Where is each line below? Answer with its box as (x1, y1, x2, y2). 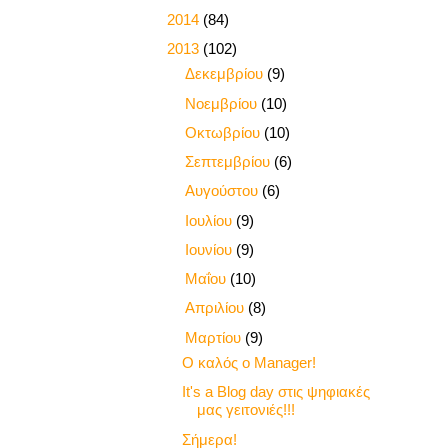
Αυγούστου (185, 182, 262, 200)
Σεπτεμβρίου (185, 153, 274, 171)
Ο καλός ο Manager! (181, 354, 316, 372)
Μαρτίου (185, 328, 245, 346)
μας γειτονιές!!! (196, 401, 295, 419)
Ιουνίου (185, 240, 236, 258)
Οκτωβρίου (185, 123, 264, 141)
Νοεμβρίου (185, 94, 261, 112)
